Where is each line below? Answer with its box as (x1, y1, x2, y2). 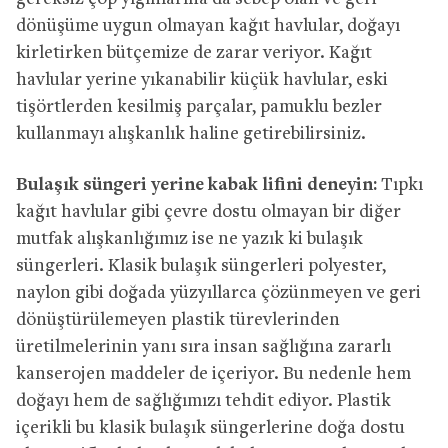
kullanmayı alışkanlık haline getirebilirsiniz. (16, 124, 366, 144)
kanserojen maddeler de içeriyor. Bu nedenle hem (16, 364, 411, 384)
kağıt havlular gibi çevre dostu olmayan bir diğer (16, 202, 401, 222)
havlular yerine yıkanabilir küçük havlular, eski (16, 70, 388, 90)
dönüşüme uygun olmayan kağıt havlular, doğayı (16, 16, 400, 36)
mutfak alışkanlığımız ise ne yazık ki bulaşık (16, 229, 363, 249)
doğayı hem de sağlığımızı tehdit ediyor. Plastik (16, 391, 391, 411)
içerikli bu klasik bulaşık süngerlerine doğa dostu (16, 418, 405, 438)
